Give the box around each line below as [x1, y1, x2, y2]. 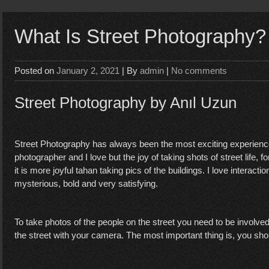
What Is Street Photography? [14, 25, 266, 47]
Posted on [14, 65, 56, 76]
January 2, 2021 [56, 65, 119, 76]
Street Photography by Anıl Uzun [14, 94, 237, 112]
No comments [171, 65, 227, 76]
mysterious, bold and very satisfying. [14, 178, 160, 189]
